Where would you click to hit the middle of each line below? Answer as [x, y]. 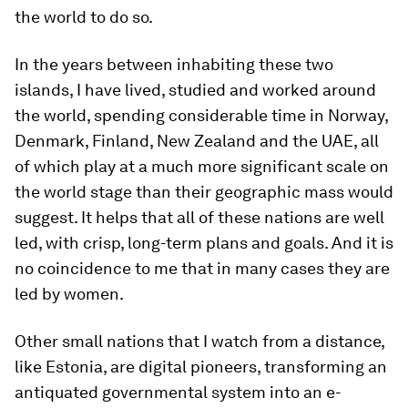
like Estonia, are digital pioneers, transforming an [201, 367]
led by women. [69, 294]
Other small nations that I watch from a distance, [199, 341]
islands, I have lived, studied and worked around [195, 90]
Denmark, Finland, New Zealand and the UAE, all [197, 141]
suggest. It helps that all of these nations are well [199, 217]
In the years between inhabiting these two [174, 64]
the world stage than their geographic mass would [204, 192]
